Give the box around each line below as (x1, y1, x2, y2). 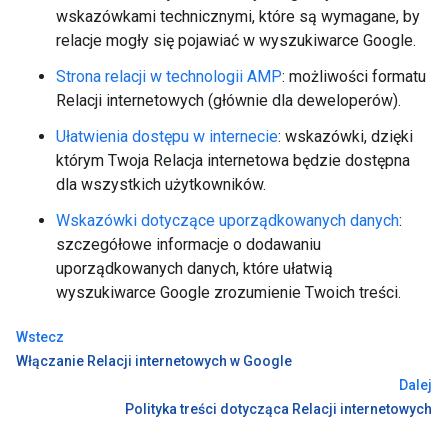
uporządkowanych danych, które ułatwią (56, 259, 333, 278)
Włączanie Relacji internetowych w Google (16, 353, 292, 369)
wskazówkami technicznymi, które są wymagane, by (56, 7, 420, 26)
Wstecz (16, 329, 64, 345)
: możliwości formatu (282, 67, 426, 86)
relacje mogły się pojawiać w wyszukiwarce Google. (56, 31, 416, 50)
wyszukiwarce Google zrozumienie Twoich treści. (56, 283, 401, 302)
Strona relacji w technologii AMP (56, 67, 282, 86)
